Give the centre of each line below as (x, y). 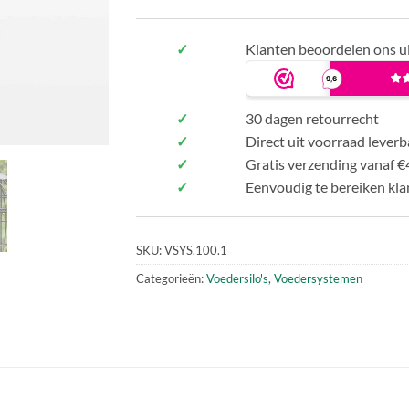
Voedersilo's (237, 278)
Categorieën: (171, 278)
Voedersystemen (318, 278)
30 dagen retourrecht (312, 118)
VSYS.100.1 (196, 250)
